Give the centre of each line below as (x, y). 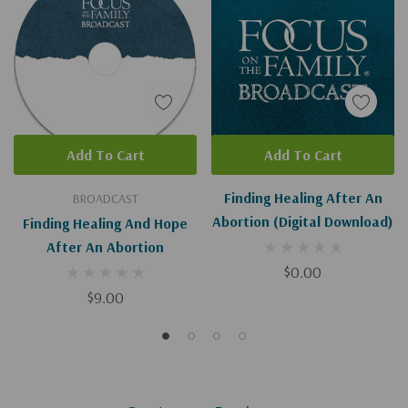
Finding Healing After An (303, 197)
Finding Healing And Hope (105, 223)
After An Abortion (105, 246)
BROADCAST (105, 198)
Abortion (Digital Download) (303, 221)
